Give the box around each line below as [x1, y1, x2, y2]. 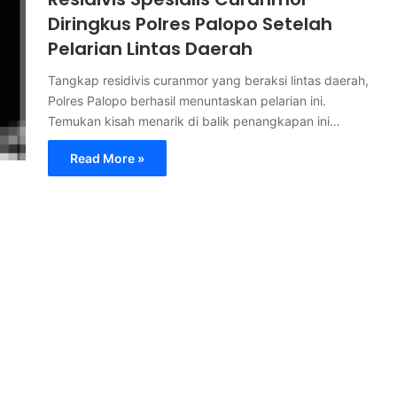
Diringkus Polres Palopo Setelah [48, 11, 332, 36]
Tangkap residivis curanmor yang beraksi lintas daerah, [48, 72, 369, 88]
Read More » [70, 150, 144, 166]
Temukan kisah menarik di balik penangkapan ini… [48, 113, 340, 128]
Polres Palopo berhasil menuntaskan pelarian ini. [48, 92, 326, 108]
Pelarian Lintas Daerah [48, 35, 253, 61]
